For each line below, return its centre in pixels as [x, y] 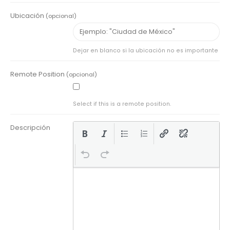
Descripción [30, 127]
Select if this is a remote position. [122, 104]
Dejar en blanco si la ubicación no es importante [146, 50]
